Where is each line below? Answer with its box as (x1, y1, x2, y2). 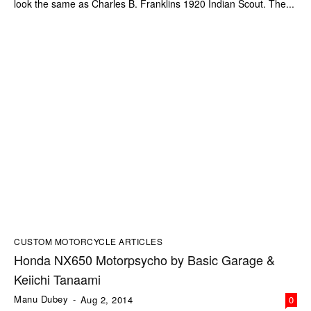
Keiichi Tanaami (14, 270, 101, 289)
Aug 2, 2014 (80, 293, 133, 307)
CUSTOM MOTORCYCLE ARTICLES (14, 235, 162, 248)
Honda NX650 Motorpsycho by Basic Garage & (14, 251, 275, 269)
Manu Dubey (14, 292, 68, 306)
